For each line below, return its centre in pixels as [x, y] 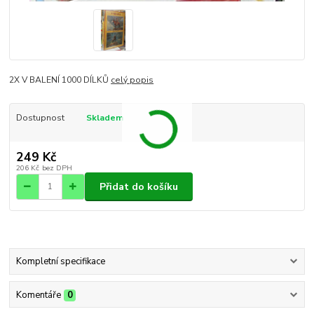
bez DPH [57, 168]
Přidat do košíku [139, 186]
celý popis [132, 80]
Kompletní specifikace [60, 262]
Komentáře [38, 295]
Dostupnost [40, 117]
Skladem [104, 117]
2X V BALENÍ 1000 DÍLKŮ [60, 80]
